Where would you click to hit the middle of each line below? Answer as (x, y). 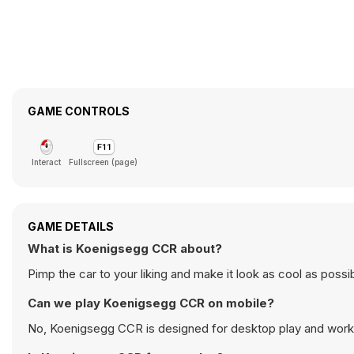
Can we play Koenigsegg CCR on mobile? (151, 303)
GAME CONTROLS (79, 111)
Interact (46, 162)
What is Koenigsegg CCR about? (125, 249)
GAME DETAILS (71, 226)
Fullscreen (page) (103, 162)
